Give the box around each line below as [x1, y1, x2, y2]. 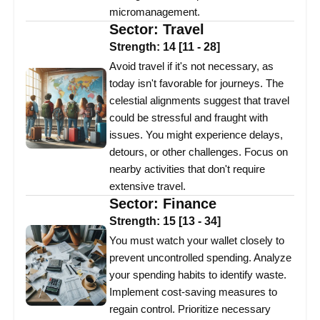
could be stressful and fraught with [109, 111, 268, 124]
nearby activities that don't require [109, 163, 265, 176]
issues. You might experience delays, [109, 129, 283, 141]
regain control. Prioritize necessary [109, 303, 271, 316]
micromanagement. [109, 6, 200, 19]
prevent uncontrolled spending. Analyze [109, 251, 291, 264]
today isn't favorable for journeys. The [109, 77, 284, 90]
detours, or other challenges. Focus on [109, 146, 288, 159]
